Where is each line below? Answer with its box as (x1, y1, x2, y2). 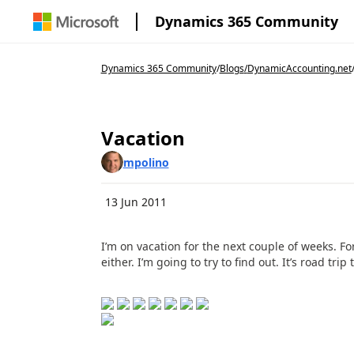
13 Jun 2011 (104, 194, 167, 209)
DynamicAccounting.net (247, 62, 352, 75)
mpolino (122, 154, 169, 170)
